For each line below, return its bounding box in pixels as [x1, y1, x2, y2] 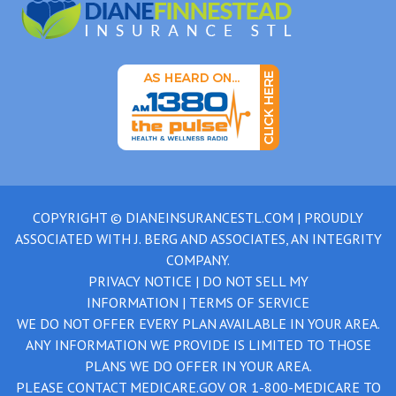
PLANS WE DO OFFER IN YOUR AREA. [84, 356, 312, 375]
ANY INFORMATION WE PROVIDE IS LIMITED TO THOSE [25, 335, 371, 354]
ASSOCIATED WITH [14, 229, 134, 247]
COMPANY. [166, 250, 230, 269]
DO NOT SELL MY [202, 271, 308, 290]
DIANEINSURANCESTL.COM [126, 208, 293, 226]
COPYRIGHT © [33, 208, 126, 226]
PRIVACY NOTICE [88, 271, 192, 290]
